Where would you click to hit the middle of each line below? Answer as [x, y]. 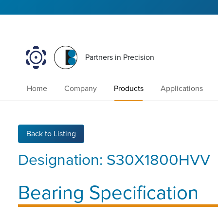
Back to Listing [51, 134]
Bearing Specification [108, 192]
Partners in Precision [120, 58]
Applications [182, 89]
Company [80, 89]
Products [128, 89]
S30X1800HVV [158, 160]
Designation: [62, 160]
